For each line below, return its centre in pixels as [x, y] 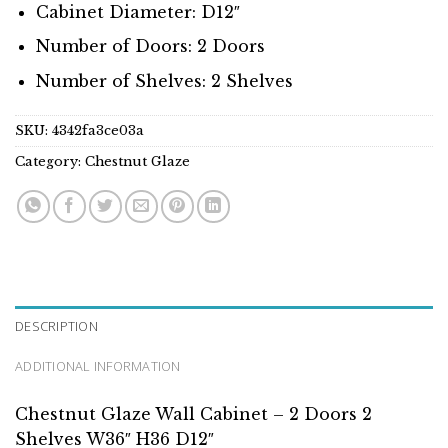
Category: [50, 161]
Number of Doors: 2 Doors [150, 46]
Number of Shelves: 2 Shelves [164, 81]
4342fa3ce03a [98, 130]
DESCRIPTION [56, 325]
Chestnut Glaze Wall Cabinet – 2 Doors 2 [193, 413]
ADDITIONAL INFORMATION [98, 365]
